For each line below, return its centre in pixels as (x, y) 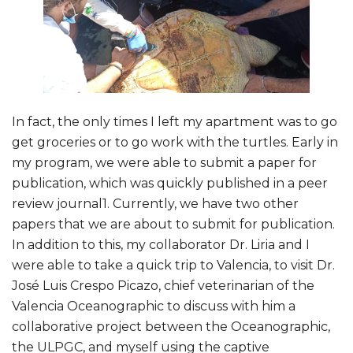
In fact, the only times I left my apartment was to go (175, 122)
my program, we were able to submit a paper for (164, 163)
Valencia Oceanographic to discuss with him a (154, 307)
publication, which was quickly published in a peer (170, 184)
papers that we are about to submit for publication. (173, 225)
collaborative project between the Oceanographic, (171, 327)
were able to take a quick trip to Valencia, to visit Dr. (173, 266)
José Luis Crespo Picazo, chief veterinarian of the (163, 286)
